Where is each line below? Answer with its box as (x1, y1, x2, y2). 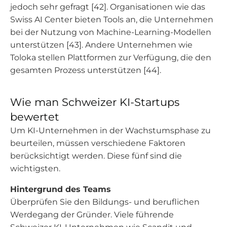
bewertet (10, 110, 59, 123)
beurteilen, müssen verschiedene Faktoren (10, 138, 185, 148)
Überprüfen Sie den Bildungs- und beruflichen (10, 197, 200, 207)
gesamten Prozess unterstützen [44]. (10, 65, 161, 75)
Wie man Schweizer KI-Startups (10, 96, 179, 108)
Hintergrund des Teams (10, 184, 111, 194)
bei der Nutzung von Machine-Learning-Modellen (10, 27, 211, 37)
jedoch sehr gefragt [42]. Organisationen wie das (10, 2, 205, 12)
